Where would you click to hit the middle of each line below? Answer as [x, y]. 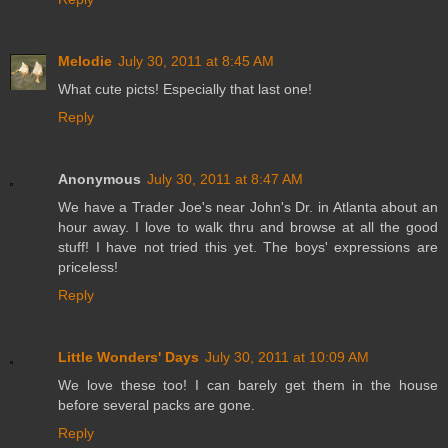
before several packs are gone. [156, 404]
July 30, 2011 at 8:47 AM [225, 178]
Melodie [85, 60]
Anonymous [99, 178]
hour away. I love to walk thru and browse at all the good [248, 226]
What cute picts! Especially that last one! [185, 88]
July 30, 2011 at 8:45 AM [196, 60]
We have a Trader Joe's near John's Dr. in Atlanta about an [248, 206]
